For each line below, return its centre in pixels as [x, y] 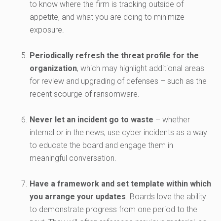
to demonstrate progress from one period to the [113, 210]
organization [53, 69]
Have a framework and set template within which [120, 184]
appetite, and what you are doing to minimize [107, 17]
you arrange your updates [78, 197]
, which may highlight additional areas [141, 69]
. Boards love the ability [166, 197]
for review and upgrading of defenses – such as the [118, 81]
